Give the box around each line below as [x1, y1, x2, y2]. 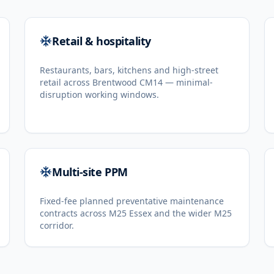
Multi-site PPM [52, 165, 128, 179]
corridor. [40, 220, 74, 231]
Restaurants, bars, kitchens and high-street [40, 64, 218, 76]
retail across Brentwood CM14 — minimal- [40, 76, 213, 88]
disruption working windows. [40, 89, 159, 100]
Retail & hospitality [52, 34, 151, 48]
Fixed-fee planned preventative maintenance [40, 195, 224, 207]
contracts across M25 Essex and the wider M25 [40, 207, 232, 219]
